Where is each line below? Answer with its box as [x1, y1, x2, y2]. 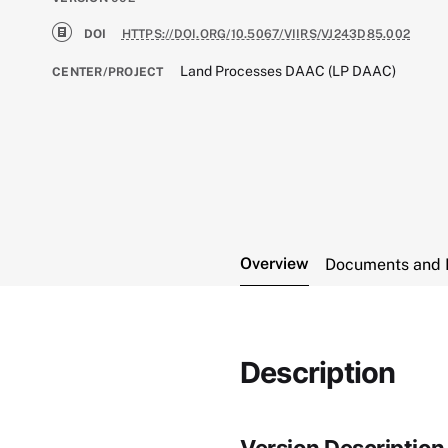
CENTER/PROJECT [52, 65, 164, 79]
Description [240, 355, 396, 390]
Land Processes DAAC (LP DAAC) [180, 63, 397, 79]
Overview [240, 254, 309, 273]
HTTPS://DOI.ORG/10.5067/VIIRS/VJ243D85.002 [121, 27, 411, 41]
